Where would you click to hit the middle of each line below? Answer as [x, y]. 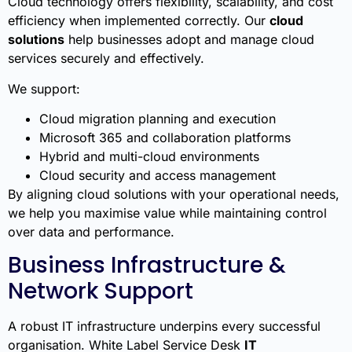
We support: [44, 88]
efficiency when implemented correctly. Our [139, 21]
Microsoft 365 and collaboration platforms [165, 137]
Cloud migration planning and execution [158, 118]
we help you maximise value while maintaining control [167, 213]
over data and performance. [91, 231]
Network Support [101, 291]
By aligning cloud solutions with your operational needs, [174, 194]
